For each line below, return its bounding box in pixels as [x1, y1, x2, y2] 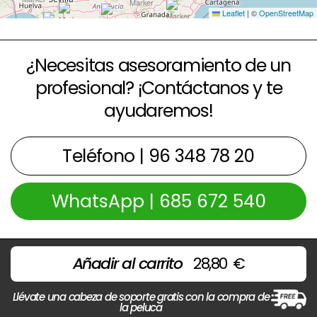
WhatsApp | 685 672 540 [51, 189, 266, 214]
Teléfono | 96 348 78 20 [62, 144, 255, 169]
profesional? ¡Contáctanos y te [35, 76, 282, 101]
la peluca [120, 300, 162, 316]
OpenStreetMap [259, 7, 313, 19]
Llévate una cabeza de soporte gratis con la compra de [12, 289, 270, 305]
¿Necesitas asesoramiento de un [26, 53, 291, 79]
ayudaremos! [104, 98, 213, 124]
